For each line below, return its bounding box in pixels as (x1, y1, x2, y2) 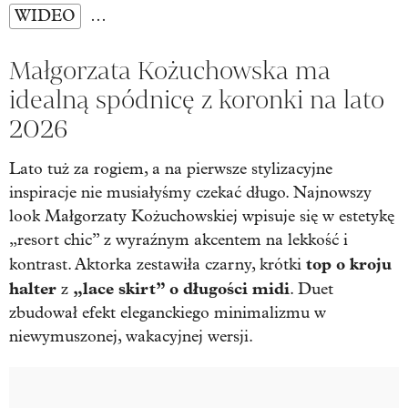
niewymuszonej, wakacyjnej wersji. (9, 326, 253, 346)
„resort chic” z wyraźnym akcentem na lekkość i (9, 229, 348, 250)
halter (9, 278, 56, 299)
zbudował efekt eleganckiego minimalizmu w (9, 302, 326, 322)
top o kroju (306, 253, 392, 274)
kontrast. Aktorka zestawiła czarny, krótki (9, 254, 306, 274)
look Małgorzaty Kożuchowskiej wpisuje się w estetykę (9, 206, 394, 226)
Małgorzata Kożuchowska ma (9, 54, 331, 87)
